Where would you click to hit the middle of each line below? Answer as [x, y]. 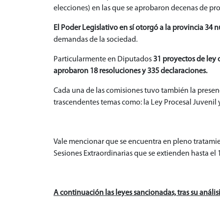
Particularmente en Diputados [103, 60]
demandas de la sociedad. [96, 40]
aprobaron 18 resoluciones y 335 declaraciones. [130, 71]
